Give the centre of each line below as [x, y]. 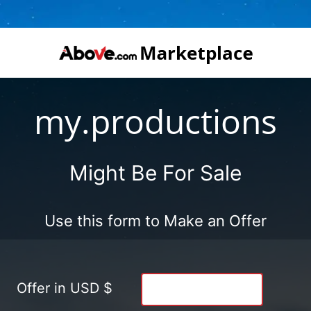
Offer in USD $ [65, 288]
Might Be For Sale [155, 173]
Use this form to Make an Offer [155, 220]
